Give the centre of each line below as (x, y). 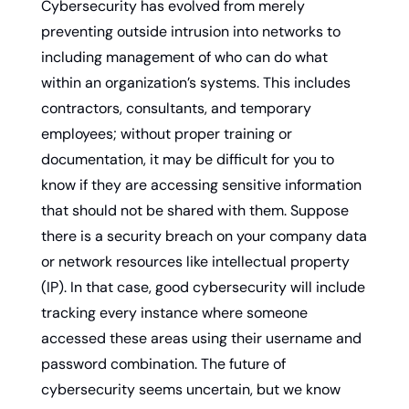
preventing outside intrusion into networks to (191, 31)
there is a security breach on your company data (204, 236)
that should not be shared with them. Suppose (195, 210)
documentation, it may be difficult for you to (188, 159)
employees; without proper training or (167, 133)
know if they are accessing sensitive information (201, 184)
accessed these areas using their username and (201, 338)
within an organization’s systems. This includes (196, 82)
